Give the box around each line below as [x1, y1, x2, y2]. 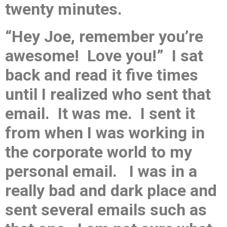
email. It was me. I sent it [5, 104, 195, 123]
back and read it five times [5, 65, 198, 85]
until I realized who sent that [5, 85, 211, 104]
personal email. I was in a [5, 162, 197, 181]
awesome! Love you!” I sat [5, 46, 203, 65]
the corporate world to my [5, 142, 192, 162]
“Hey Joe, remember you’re [5, 27, 203, 46]
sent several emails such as [5, 200, 207, 219]
